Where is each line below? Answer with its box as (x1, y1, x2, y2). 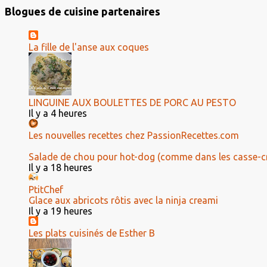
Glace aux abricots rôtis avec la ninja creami (29, 195, 218, 206)
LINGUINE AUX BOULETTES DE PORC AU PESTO (29, 97, 236, 108)
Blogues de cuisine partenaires (5, 5, 160, 17)
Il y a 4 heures (29, 108, 87, 119)
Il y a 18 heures (29, 162, 92, 173)
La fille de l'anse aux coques (29, 42, 149, 52)
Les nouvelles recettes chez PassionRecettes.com (29, 130, 239, 141)
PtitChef (29, 184, 63, 195)
